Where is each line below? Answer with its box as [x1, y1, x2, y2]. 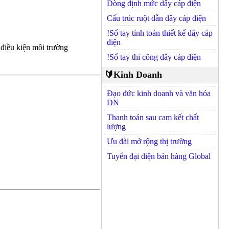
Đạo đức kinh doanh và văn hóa [106, 89, 211, 98]
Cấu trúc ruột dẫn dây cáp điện [106, 14, 206, 22]
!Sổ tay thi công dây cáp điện [106, 53, 201, 61]
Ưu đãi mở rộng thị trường [106, 137, 192, 146]
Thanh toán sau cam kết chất [106, 113, 199, 122]
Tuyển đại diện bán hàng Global [106, 152, 211, 161]
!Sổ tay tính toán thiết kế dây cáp [106, 29, 213, 37]
